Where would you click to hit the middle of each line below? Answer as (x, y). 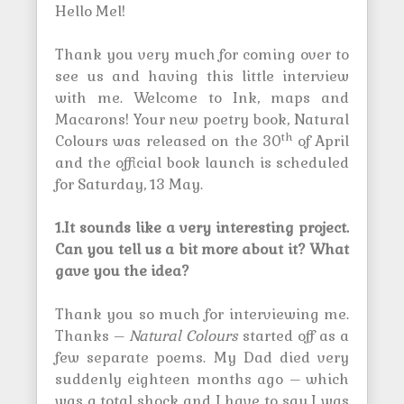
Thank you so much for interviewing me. (202, 314)
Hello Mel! (90, 11)
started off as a (294, 336)
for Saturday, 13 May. (129, 184)
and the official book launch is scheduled (202, 163)
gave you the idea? (122, 271)
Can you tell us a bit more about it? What (202, 249)
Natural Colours (184, 336)
